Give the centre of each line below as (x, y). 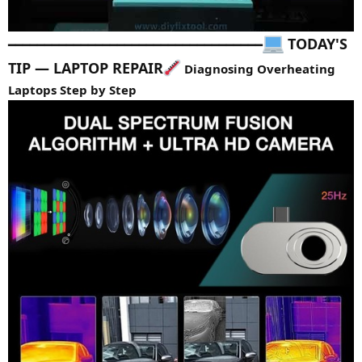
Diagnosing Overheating (258, 69)
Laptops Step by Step (72, 90)
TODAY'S (316, 44)
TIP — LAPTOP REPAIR (86, 68)
